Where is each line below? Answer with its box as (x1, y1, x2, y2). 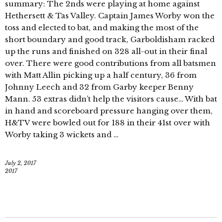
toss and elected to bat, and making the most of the (5, 23, 199, 33)
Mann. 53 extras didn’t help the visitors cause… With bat (5, 94, 217, 104)
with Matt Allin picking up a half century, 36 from (5, 70, 197, 80)
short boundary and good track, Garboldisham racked (5, 35, 215, 45)
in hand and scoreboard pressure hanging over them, (5, 106, 213, 116)
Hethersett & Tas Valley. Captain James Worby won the (5, 11, 215, 21)
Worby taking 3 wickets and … (5, 130, 118, 140)
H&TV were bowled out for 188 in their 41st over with (5, 118, 210, 128)
